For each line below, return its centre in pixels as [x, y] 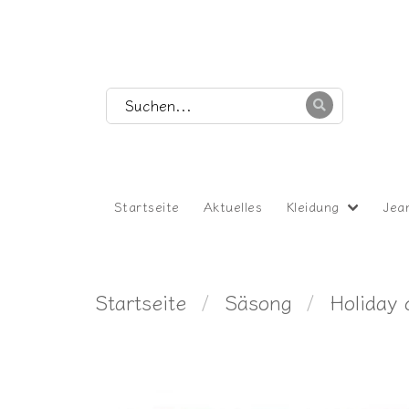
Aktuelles [233, 207]
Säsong [258, 301]
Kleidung [313, 207]
